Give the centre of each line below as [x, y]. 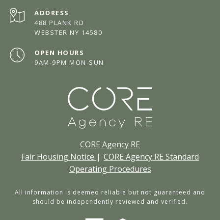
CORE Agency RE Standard [151, 157]
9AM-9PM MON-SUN [69, 63]
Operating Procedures [110, 169]
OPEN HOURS [59, 53]
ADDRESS [52, 13]
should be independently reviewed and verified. [110, 202]
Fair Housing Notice [59, 157]
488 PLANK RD [59, 23]
